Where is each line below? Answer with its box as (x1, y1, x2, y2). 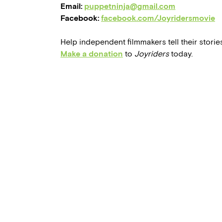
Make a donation (60, 49, 123, 59)
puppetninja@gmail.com (84, 1, 175, 11)
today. (169, 49, 193, 59)
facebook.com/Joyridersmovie (101, 13, 215, 23)
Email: (60, 1, 84, 11)
